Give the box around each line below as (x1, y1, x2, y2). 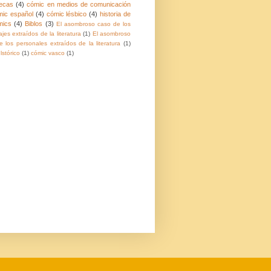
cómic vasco (31, 50, 65, 56)
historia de (100, 10, 131, 18)
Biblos (25, 20, 43, 27)
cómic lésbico (46, 10, 87, 18)
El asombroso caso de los (56, 21, 131, 27)
